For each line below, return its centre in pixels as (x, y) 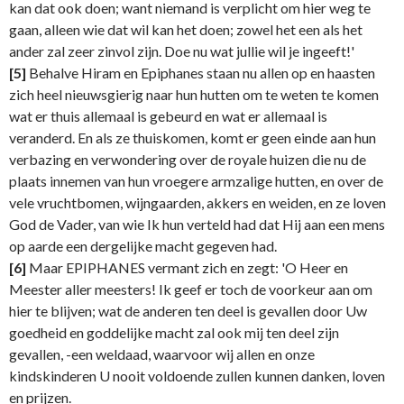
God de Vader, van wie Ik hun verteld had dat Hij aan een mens (197, 225)
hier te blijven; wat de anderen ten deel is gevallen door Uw (188, 311)
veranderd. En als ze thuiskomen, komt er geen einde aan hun (193, 138)
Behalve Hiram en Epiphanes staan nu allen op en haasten (201, 73)
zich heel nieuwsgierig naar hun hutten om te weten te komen (194, 95)
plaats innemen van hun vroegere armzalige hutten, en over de (196, 181)
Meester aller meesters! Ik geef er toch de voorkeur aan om (191, 289)
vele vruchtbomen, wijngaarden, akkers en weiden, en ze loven (197, 203)
